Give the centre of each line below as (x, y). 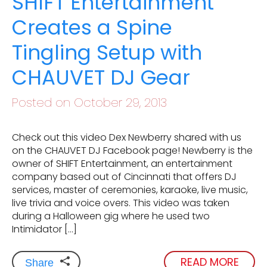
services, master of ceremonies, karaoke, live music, (130, 190)
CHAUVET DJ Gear (101, 78)
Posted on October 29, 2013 (89, 103)
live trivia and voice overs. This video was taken (121, 203)
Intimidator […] (44, 229)
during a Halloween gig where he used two (111, 216)
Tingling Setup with (107, 53)
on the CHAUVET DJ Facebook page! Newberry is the (132, 151)
